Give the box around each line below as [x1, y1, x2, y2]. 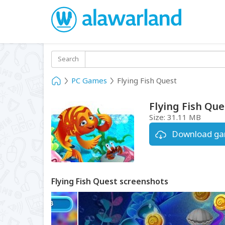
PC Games [71, 75, 107, 85]
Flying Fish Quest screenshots [51, 175, 168, 187]
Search [58, 54, 79, 63]
